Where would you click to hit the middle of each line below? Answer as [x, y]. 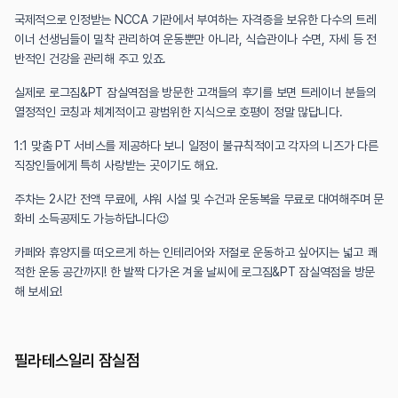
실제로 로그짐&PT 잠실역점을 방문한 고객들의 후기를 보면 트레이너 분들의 [195, 92]
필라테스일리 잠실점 [77, 360]
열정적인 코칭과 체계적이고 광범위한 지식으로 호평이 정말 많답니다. [179, 111]
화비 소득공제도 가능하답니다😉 [92, 218]
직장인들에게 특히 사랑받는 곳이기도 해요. [116, 165]
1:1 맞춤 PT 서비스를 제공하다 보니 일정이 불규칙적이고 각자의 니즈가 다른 [196, 145]
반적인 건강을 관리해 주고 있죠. [90, 58]
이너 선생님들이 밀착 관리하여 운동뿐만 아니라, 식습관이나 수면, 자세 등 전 [195, 39]
